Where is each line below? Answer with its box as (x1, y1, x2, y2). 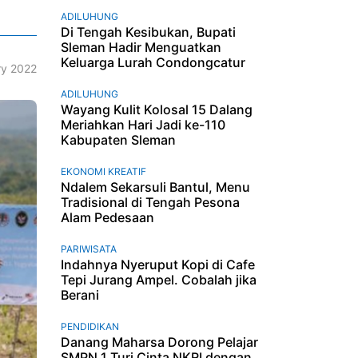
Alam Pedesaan (61, 209, 154, 225)
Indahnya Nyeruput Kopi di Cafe (61, 256, 255, 272)
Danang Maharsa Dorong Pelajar (61, 333, 258, 350)
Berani (61, 286, 99, 303)
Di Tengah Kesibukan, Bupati (61, 23, 236, 40)
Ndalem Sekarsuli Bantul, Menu (61, 178, 250, 195)
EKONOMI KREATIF (61, 165, 146, 177)
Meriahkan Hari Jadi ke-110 (61, 116, 225, 133)
